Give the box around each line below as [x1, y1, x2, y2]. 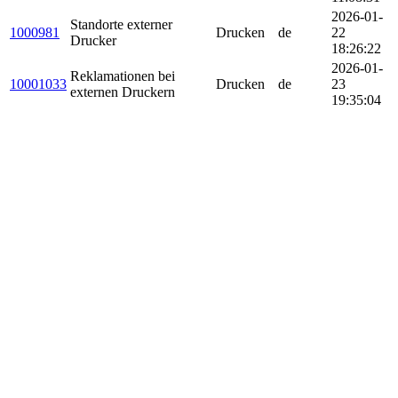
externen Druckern [70, 84, 175, 100]
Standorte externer [70, 17, 172, 33]
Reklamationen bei [70, 68, 175, 84]
